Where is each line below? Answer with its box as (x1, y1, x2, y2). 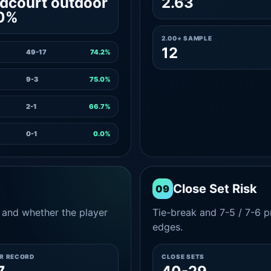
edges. (152, 221, 183, 233)
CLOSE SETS (161, 253, 204, 260)
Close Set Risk (172, 181, 257, 196)
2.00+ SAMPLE (161, 34, 212, 42)
